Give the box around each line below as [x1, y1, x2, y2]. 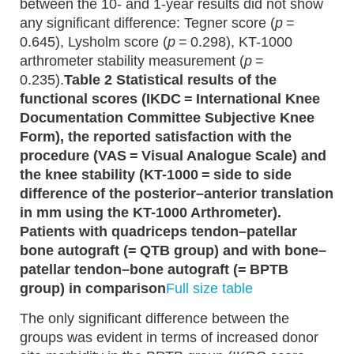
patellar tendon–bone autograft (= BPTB [20, 261, 288, 277]
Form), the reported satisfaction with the [20, 128, 292, 145]
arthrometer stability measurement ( [20, 52, 244, 69]
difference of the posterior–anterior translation [20, 185, 333, 201]
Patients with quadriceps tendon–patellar [20, 223, 297, 239]
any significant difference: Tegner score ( [20, 14, 275, 31]
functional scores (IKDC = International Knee [20, 90, 320, 107]
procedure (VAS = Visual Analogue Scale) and [20, 147, 326, 164]
